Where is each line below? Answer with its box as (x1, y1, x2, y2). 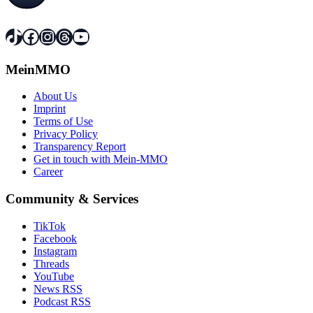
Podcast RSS (34, 295, 91, 307)
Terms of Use (34, 115, 93, 128)
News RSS (34, 282, 82, 295)
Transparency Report (34, 140, 126, 153)
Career (34, 166, 63, 178)
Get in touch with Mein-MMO (34, 153, 168, 166)
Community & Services (6, 191, 138, 207)
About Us (34, 90, 77, 103)
